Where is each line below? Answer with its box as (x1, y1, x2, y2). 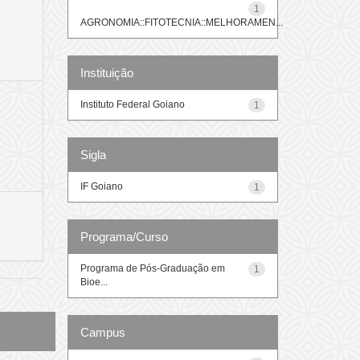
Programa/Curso (80, 229, 168, 243)
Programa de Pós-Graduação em (80, 262, 225, 274)
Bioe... (80, 276, 108, 288)
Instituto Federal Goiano (80, 98, 185, 110)
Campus (80, 325, 125, 339)
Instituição (80, 65, 133, 80)
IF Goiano (80, 180, 123, 192)
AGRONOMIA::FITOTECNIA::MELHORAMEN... (80, 16, 283, 28)
